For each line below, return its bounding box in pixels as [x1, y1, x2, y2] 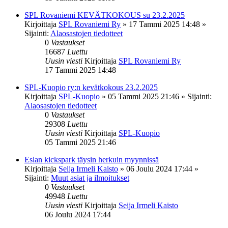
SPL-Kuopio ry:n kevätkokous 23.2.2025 [24, 82, 158, 92]
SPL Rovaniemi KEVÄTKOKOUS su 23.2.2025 [24, 10, 185, 19]
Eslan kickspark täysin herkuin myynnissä [24, 155, 159, 164]
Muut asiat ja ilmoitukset [51, 173, 129, 182]
